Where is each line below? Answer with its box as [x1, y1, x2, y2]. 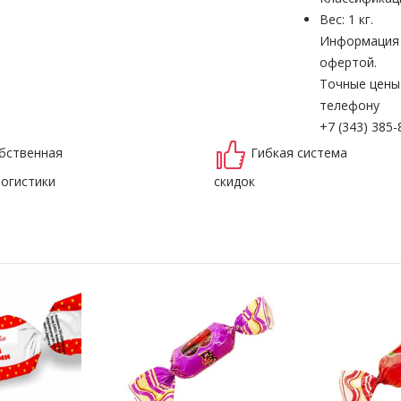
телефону [320, 96, 380, 114]
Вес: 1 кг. [320, 10, 373, 28]
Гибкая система [251, 143, 347, 161]
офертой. [320, 53, 377, 71]
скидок [214, 172, 255, 190]
